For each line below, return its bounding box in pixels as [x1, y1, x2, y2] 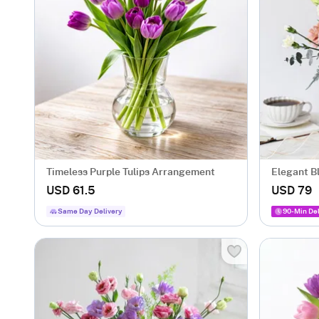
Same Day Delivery [58, 208, 122, 215]
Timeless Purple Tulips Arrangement [46, 167, 215, 177]
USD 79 [271, 185, 312, 197]
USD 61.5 [46, 185, 95, 197]
